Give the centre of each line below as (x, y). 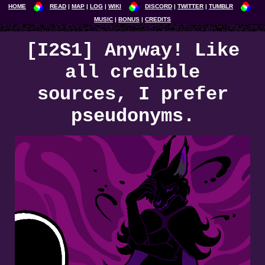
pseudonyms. (132, 116)
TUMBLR (221, 6)
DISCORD (159, 6)
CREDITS (158, 19)
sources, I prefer (132, 94)
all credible (132, 72)
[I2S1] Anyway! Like (132, 51)
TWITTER (190, 6)
